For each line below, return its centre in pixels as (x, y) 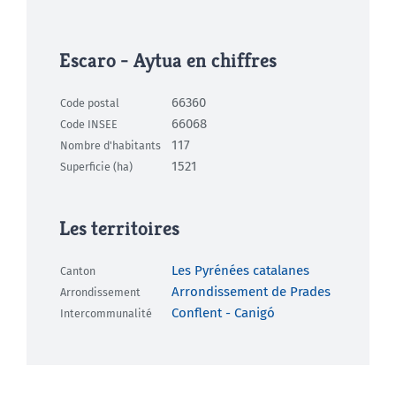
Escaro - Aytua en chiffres (168, 60)
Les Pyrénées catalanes (240, 271)
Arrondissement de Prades (251, 292)
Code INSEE (88, 124)
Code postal (89, 103)
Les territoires (119, 229)
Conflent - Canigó (223, 313)
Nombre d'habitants (110, 145)
